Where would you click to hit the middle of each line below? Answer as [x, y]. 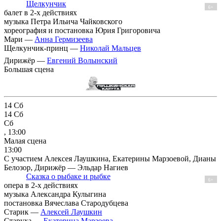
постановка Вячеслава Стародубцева [66, 203]
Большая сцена [29, 69]
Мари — [19, 39]
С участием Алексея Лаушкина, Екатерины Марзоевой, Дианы [110, 159]
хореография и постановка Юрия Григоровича [82, 30]
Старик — [22, 212]
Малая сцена [25, 141]
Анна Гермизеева [64, 39]
